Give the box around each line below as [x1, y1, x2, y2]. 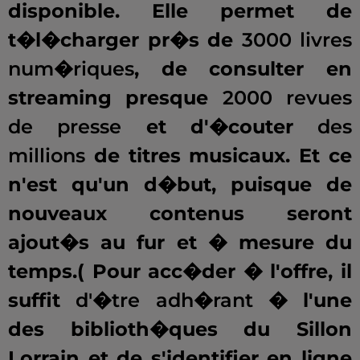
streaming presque [8, 86, 223, 110]
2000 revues [222, 86, 353, 110]
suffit [8, 288, 76, 313]
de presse [8, 115, 122, 139]
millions [8, 144, 85, 168]
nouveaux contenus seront [8, 202, 352, 226]
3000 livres [241, 28, 352, 52]
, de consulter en [134, 57, 352, 81]
